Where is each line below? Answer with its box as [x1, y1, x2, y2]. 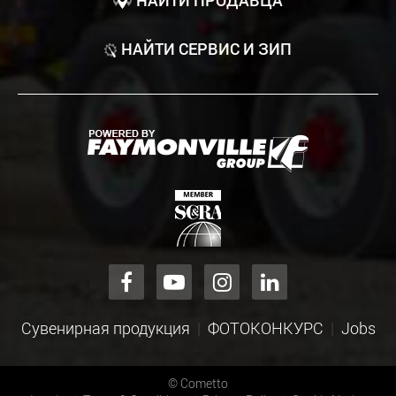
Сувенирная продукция [20, 317, 190, 339]
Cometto [180, 375, 228, 392]
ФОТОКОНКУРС [207, 317, 324, 339]
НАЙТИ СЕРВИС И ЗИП [121, 37, 293, 59]
